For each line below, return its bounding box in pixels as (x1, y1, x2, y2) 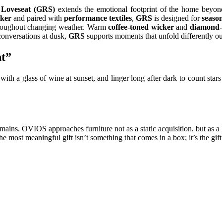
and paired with (11, 13, 62, 22)
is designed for (152, 13, 202, 22)
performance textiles (62, 13, 132, 22)
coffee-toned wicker (108, 22, 174, 31)
